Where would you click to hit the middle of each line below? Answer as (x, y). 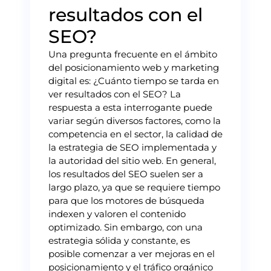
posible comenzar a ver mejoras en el (132, 253)
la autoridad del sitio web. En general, (132, 160)
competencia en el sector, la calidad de (135, 134)
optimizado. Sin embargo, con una (126, 227)
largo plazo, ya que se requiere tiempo (134, 187)
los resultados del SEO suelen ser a (126, 174)
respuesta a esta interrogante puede (130, 107)
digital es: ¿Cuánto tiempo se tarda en (134, 80)
